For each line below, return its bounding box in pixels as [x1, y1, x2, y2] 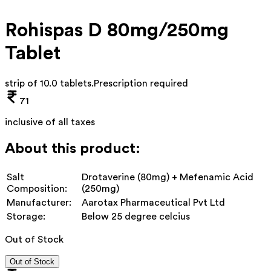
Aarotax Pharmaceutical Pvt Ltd [82, 197, 225, 207]
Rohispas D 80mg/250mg [5, 21, 229, 41]
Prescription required [94, 78, 188, 88]
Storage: [7, 211, 45, 221]
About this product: [5, 141, 140, 156]
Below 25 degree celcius [82, 211, 190, 221]
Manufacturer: [7, 197, 71, 207]
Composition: [7, 183, 67, 194]
